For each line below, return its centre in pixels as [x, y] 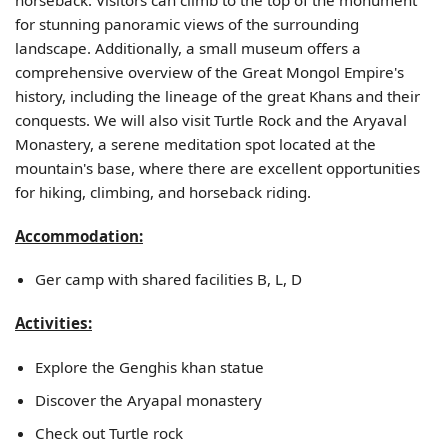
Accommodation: [79, 235]
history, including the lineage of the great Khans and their [217, 95]
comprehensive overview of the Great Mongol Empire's [209, 71]
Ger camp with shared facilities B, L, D [168, 279]
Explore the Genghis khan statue [149, 366]
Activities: [53, 323]
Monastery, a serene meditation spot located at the [195, 143]
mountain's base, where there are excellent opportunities [217, 167]
